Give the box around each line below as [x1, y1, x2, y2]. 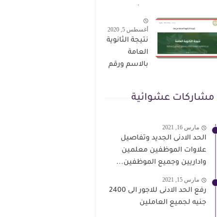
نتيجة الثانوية [107, 36, 148, 45]
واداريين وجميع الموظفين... [116, 158, 206, 167]
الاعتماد [124, 85, 148, 93]
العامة [128, 48, 148, 57]
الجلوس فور [109, 73, 148, 81]
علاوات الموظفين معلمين [122, 146, 206, 155]
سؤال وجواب [107, 5, 148, 14]
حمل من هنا [109, 17, 148, 26]
